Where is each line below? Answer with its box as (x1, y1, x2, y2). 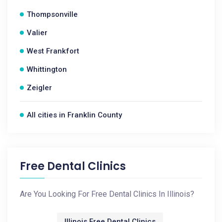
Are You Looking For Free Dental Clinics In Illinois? (20, 189, 194, 199)
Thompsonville (27, 10, 78, 19)
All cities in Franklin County (27, 111, 122, 119)
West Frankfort (27, 47, 79, 55)
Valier (27, 28, 48, 37)
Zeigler (27, 83, 52, 92)
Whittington (27, 65, 67, 74)
